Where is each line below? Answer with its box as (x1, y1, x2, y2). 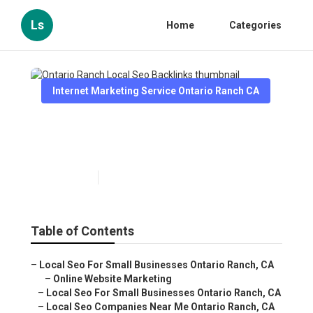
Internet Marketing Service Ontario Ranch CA (52, 85, 259, 96)
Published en (41, 173, 91, 183)
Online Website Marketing (53, 273, 172, 285)
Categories (229, 20, 282, 31)
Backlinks (41, 138, 115, 159)
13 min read (105, 173, 152, 183)
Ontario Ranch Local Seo (41, 116, 228, 136)
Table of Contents (31, 224, 134, 239)
